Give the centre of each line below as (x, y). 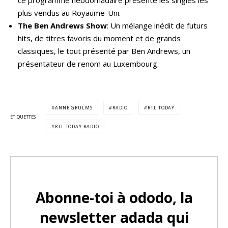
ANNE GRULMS (74, 107)
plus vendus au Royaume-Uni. (69, 12)
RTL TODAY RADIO (77, 126)
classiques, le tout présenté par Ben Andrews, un (104, 51)
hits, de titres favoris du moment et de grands (99, 38)
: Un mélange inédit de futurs (157, 25)
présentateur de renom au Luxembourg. (88, 63)
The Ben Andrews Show (62, 25)
